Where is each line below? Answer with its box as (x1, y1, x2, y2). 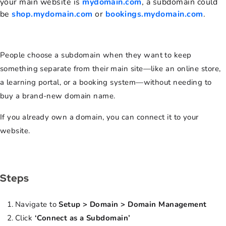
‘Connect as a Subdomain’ (34, 213, 131, 223)
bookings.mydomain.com (105, 9, 203, 20)
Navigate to (15, 199, 59, 210)
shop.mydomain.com (12, 9, 93, 20)
